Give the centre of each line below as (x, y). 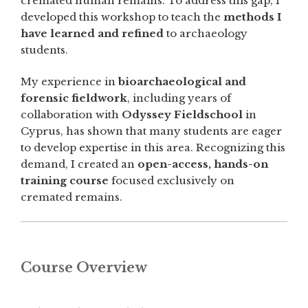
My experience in (69, 82)
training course (65, 181)
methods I (252, 16)
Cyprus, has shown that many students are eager (151, 131)
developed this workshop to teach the (122, 16)
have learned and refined (92, 33)
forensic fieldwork (74, 98)
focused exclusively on (172, 181)
